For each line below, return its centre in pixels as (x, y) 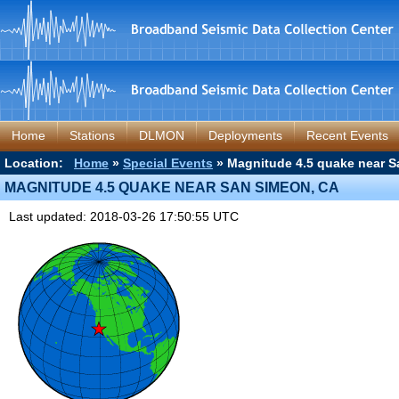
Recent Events (347, 135)
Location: (39, 163)
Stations (92, 135)
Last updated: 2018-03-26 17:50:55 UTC (124, 216)
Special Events (168, 163)
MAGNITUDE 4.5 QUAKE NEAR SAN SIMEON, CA (172, 187)
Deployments (245, 135)
